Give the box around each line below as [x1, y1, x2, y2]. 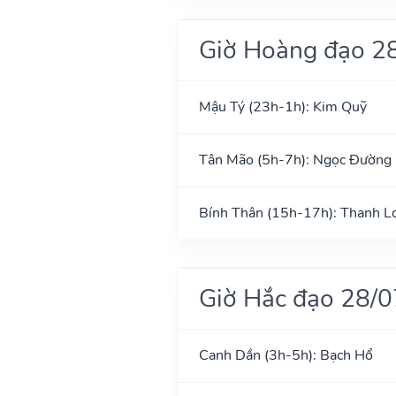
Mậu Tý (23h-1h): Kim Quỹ [198, 96, 367, 117]
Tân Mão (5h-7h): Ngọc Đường [198, 149, 392, 170]
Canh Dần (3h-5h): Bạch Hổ [198, 345, 373, 365]
